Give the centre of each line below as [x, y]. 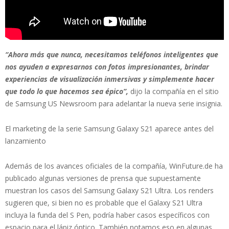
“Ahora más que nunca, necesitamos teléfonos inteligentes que [112, 54]
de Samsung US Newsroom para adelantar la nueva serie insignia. [114, 103]
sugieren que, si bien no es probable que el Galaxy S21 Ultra [104, 202]
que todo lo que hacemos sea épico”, [67, 91]
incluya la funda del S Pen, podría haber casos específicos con [107, 215]
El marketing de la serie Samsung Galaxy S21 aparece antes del [109, 128]
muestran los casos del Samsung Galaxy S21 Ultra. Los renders [109, 190]
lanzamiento [26, 141]
